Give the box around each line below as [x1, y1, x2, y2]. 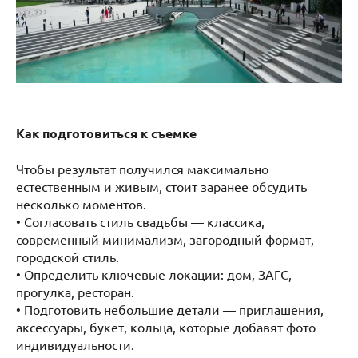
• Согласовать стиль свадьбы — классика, [16, 213, 265, 230]
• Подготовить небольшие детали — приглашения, [16, 301, 324, 318]
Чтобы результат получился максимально [16, 161, 268, 177]
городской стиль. [16, 249, 119, 265]
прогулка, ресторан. [16, 284, 134, 300]
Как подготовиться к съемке [16, 125, 197, 142]
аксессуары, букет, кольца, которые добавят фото [16, 319, 316, 336]
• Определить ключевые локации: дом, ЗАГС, [16, 266, 292, 283]
